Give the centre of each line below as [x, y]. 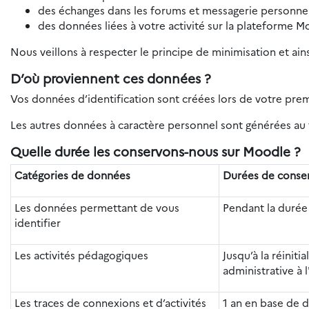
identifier [37, 222]
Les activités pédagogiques [81, 255]
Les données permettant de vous [97, 207]
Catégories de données [72, 175]
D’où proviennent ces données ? [111, 78]
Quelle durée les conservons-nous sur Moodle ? [156, 151]
